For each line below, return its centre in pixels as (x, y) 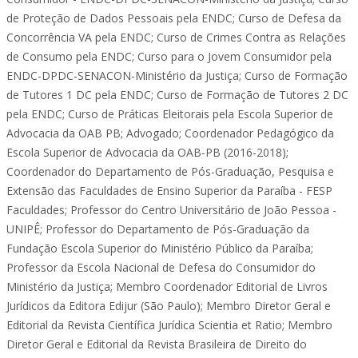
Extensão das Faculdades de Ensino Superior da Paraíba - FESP (169, 191)
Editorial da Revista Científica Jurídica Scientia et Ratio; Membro (169, 325)
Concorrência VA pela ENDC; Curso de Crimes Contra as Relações (176, 37)
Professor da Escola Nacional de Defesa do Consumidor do (161, 267)
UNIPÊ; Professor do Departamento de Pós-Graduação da (158, 229)
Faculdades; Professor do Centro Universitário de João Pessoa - (171, 210)
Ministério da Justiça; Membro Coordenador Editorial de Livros (167, 286)
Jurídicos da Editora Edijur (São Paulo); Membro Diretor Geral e (169, 306)
